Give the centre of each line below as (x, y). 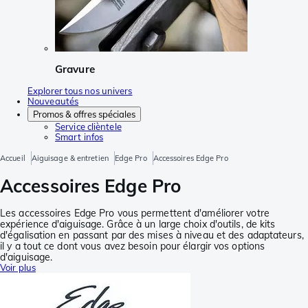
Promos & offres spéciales (84, 114)
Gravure (75, 69)
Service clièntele (88, 126)
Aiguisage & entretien (70, 158)
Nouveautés (53, 101)
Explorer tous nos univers (80, 90)
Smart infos (79, 136)
